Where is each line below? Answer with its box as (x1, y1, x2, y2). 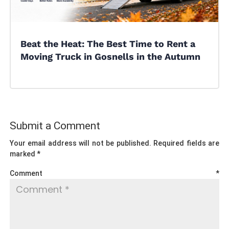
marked (9, 149, 37, 158)
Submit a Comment (9, 119, 100, 132)
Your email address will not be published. (9, 139, 151, 147)
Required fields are (153, 139, 220, 147)
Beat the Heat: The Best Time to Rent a (20, 38, 195, 49)
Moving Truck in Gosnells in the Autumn (20, 51, 200, 62)
